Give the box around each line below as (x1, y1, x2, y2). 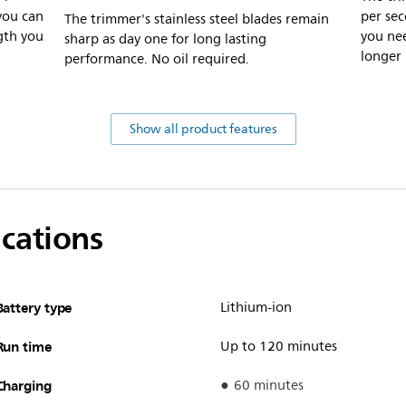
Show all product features (129, 118, 277, 140)
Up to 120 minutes (219, 334, 337, 358)
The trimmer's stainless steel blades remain (64, 7, 329, 31)
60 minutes (233, 373, 304, 397)
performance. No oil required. (64, 47, 249, 71)
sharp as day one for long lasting (64, 27, 266, 51)
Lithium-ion (219, 295, 292, 319)
